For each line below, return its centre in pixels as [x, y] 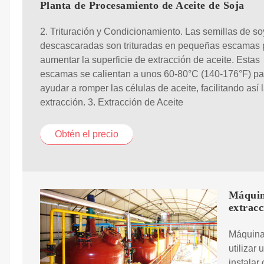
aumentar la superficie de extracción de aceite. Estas [150, 60]
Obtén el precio [87, 134]
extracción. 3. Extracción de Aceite [112, 103]
